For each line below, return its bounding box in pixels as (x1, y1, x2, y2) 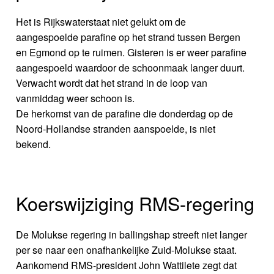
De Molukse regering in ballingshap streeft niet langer (16, 228, 248, 242)
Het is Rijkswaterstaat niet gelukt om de (16, 15, 187, 29)
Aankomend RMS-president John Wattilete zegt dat (16, 258, 237, 273)
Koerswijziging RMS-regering (16, 190, 255, 217)
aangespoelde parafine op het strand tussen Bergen (16, 30, 241, 45)
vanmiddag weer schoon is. (16, 91, 135, 106)
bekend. (16, 137, 51, 152)
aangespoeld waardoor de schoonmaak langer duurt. (16, 61, 245, 75)
